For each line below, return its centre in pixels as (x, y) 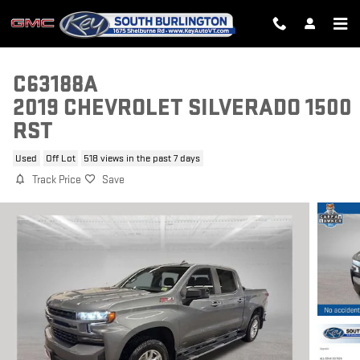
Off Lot (60, 158)
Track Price (57, 180)
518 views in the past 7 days (142, 158)
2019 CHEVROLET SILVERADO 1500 (182, 108)
